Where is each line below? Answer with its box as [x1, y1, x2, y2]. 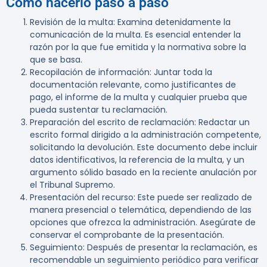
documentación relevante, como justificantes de [30, 79, 236, 91]
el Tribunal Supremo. [30, 179, 115, 191]
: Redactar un [194, 116, 250, 129]
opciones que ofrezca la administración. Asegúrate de [30, 216, 256, 229]
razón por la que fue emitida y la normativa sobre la [30, 41, 246, 54]
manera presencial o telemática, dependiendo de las [30, 204, 252, 216]
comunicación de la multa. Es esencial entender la [30, 29, 241, 41]
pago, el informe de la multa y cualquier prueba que [30, 91, 247, 104]
